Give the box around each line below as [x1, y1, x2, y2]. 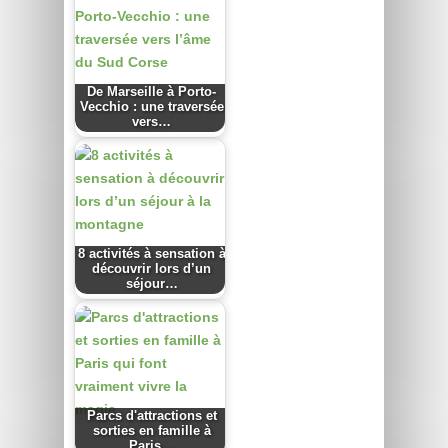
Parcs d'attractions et [86, 409, 217, 424]
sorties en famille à [92, 424, 211, 439]
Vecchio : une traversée [79, 100, 224, 115]
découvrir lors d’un [92, 262, 212, 277]
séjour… [125, 277, 178, 292]
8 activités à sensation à [77, 247, 226, 262]
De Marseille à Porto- [87, 85, 217, 100]
